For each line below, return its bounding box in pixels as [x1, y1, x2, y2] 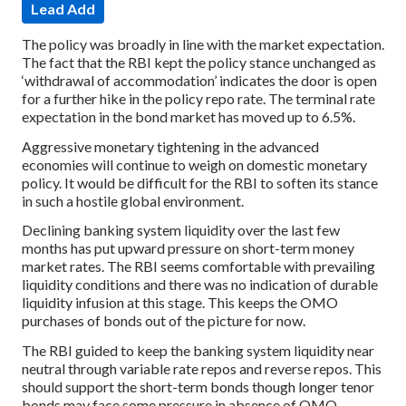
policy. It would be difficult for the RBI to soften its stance [22, 173, 378, 191]
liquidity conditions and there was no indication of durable [22, 275, 378, 294]
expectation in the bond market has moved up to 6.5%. [22, 107, 355, 125]
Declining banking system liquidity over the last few [22, 221, 340, 239]
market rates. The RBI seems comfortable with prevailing [22, 257, 375, 275]
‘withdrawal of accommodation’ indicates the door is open [22, 71, 377, 89]
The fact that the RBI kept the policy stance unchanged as [22, 53, 376, 71]
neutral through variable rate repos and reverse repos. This [22, 360, 382, 378]
